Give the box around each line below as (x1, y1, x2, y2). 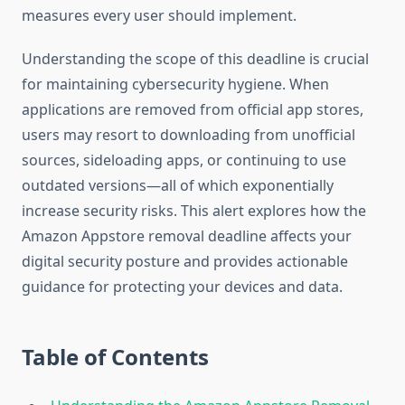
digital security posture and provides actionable (22, 251, 348, 272)
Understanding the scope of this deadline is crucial (22, 49, 369, 70)
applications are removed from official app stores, (22, 99, 363, 120)
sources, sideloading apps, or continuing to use (22, 150, 346, 171)
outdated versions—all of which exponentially (22, 175, 334, 196)
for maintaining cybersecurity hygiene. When (22, 74, 329, 95)
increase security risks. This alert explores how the (22, 201, 366, 221)
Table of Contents (22, 342, 209, 372)
